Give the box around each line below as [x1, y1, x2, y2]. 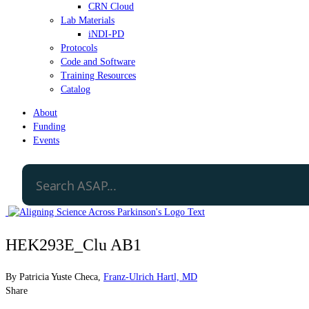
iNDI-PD [88, 28, 124, 39]
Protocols [61, 42, 97, 53]
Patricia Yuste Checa [19, 271, 98, 282]
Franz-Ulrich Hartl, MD [103, 271, 197, 282]
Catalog [61, 83, 90, 94]
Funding [33, 121, 66, 132]
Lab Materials [61, 14, 114, 26]
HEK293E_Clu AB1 [6, 235, 141, 254]
